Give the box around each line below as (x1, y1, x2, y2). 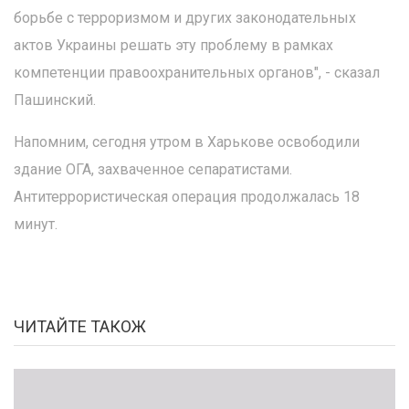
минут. (14, 215, 58, 233)
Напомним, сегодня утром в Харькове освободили (14, 133, 360, 151)
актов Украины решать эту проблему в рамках (14, 37, 333, 54)
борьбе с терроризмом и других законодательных (14, 9, 356, 26)
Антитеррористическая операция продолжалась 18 (14, 188, 360, 205)
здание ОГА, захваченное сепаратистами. (14, 161, 292, 178)
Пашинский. (14, 91, 96, 109)
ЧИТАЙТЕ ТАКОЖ (14, 317, 146, 336)
